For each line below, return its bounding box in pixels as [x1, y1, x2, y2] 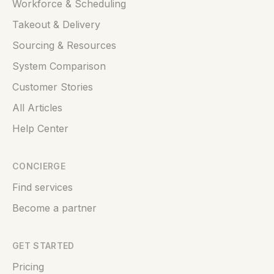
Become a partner [12, 202, 97, 214]
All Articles [12, 102, 62, 114]
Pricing [12, 261, 44, 273]
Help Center [12, 122, 68, 135]
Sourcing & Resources [12, 39, 116, 51]
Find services [12, 181, 73, 193]
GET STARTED [12, 240, 75, 251]
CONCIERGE [12, 161, 66, 171]
